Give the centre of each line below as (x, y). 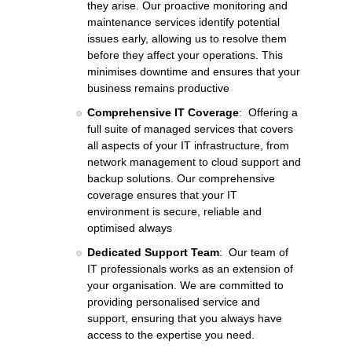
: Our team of (254, 252)
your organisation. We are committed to (185, 285)
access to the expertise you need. (171, 334)
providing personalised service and (174, 301)
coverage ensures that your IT (162, 194)
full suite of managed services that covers (190, 128)
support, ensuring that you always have (185, 318)
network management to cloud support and (194, 161)
